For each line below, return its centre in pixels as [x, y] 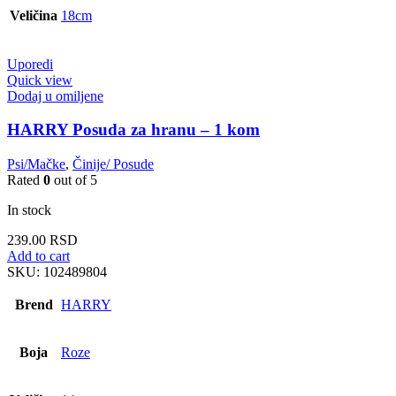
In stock [29, 210]
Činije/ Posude [113, 164]
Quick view [40, 80]
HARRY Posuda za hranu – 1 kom [133, 130]
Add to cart [38, 256]
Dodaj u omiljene [55, 95]
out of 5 [74, 180]
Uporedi [30, 64]
